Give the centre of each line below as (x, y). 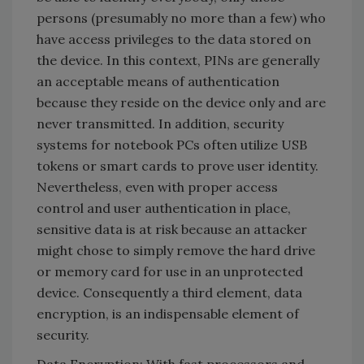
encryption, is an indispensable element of (168, 313)
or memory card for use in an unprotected (170, 271)
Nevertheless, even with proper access (157, 186)
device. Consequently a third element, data (169, 292)
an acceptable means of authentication (158, 81)
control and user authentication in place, (164, 208)
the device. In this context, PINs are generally (178, 60)
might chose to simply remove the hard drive (176, 250)
